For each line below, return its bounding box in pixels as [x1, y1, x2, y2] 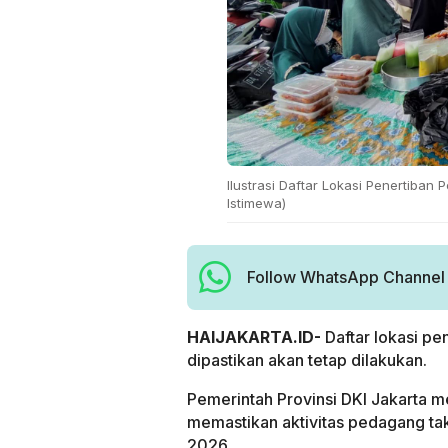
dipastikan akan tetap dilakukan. [187, 349, 427, 370]
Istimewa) [227, 194, 286, 211]
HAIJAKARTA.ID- [187, 326, 325, 347]
